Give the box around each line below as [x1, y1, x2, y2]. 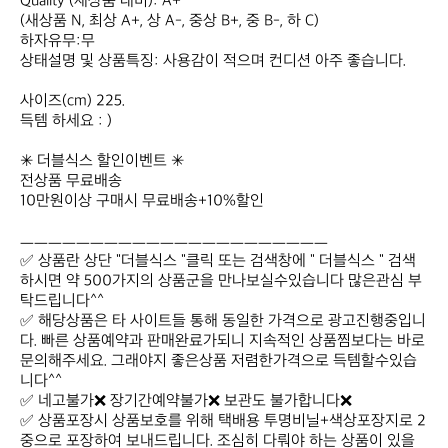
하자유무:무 [20, 32, 95, 51]
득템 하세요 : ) [20, 112, 112, 131]
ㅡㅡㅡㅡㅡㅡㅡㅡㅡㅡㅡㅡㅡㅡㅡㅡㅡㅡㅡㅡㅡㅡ [20, 232, 328, 251]
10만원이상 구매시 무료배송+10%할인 [20, 192, 264, 211]
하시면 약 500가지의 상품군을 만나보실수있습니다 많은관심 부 [20, 272, 422, 291]
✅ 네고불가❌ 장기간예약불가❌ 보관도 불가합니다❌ [20, 392, 352, 411]
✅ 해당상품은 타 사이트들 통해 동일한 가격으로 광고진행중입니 [20, 312, 426, 331]
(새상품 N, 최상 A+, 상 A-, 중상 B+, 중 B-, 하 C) [20, 12, 319, 31]
